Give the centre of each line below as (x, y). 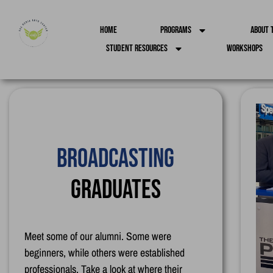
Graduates (115, 190)
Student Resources (137, 48)
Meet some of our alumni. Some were (98, 236)
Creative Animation (116, 159)
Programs (175, 30)
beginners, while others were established (105, 252)
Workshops (245, 48)
